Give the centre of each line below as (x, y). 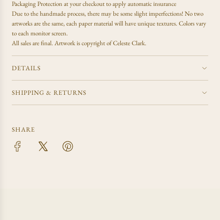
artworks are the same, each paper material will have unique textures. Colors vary (109, 24)
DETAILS (26, 68)
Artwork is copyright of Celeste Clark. (101, 43)
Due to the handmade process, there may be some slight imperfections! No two (108, 14)
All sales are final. (33, 43)
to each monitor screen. (40, 33)
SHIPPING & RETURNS (49, 93)
